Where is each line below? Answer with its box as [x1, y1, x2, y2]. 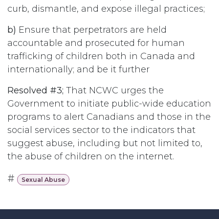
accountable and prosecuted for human [7, 37, 185, 48]
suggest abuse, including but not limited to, [7, 137, 202, 149]
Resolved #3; [7, 85, 66, 96]
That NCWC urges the [66, 85, 164, 96]
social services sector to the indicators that [7, 124, 196, 135]
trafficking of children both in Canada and [7, 50, 195, 62]
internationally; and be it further [7, 64, 150, 75]
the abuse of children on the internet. [7, 151, 174, 162]
